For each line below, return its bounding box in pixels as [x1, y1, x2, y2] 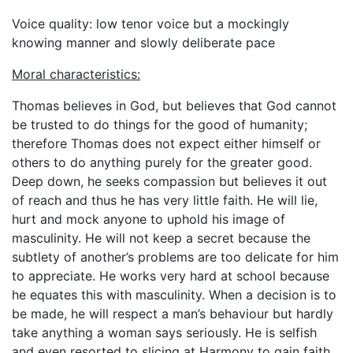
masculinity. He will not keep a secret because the [12, 230, 310, 246]
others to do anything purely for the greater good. [12, 154, 312, 170]
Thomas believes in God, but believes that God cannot [12, 98, 336, 113]
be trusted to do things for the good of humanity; [12, 117, 307, 132]
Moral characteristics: [12, 66, 140, 82]
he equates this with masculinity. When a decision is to [12, 287, 336, 303]
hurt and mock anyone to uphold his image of [12, 211, 285, 227]
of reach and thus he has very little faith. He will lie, [12, 192, 318, 208]
